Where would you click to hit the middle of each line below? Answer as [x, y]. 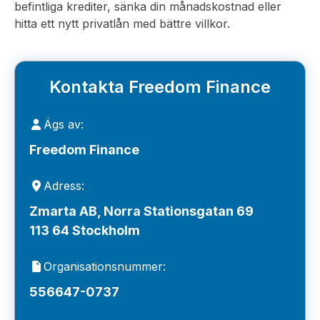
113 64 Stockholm [85, 230]
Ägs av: [64, 124]
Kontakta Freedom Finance [160, 87]
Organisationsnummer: [105, 266]
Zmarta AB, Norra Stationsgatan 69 [141, 211]
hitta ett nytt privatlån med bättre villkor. [122, 24]
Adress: [64, 186]
